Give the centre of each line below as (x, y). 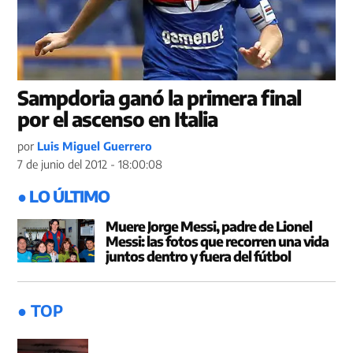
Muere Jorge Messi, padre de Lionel (209, 227)
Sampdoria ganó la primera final (160, 98)
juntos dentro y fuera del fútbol (198, 256)
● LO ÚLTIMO (64, 196)
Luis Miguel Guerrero (95, 146)
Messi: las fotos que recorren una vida (217, 242)
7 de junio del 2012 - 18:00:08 (90, 164)
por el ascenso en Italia (118, 119)
